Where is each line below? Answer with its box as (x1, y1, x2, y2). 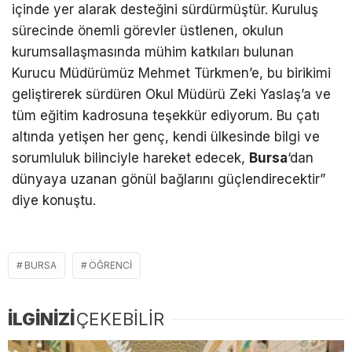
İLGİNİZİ (8, 308, 75, 329)
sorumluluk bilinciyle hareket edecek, (12, 149, 249, 166)
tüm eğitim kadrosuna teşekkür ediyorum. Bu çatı (12, 107, 320, 123)
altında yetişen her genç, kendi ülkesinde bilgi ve (12, 128, 320, 145)
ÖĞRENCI (89, 258, 132, 271)
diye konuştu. (12, 192, 96, 208)
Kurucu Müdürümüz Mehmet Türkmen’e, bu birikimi (12, 64, 331, 81)
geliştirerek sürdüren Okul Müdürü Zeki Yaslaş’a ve (12, 86, 331, 102)
